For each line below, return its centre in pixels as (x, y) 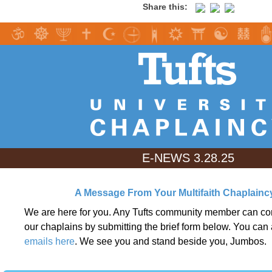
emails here (49, 241)
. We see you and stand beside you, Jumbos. (172, 241)
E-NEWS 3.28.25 (188, 158)
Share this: (165, 7)
